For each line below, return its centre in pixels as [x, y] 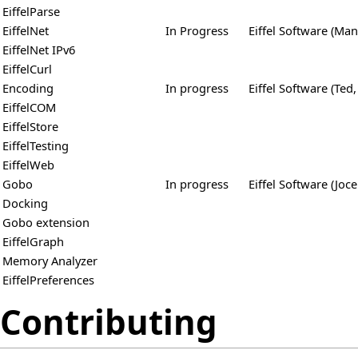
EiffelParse [31, 12]
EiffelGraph [33, 242]
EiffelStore [30, 127]
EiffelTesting [36, 146]
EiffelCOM [29, 107]
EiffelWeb [28, 165]
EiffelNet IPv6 [39, 50]
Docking [25, 203]
